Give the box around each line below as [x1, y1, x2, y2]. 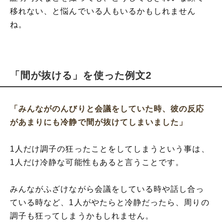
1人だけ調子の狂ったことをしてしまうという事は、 [10, 145, 210, 153]
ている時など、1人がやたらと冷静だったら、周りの [10, 198, 210, 207]
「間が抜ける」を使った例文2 [10, 70, 152, 81]
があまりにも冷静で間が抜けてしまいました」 [10, 118, 188, 126]
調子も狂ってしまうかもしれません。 [10, 212, 154, 220]
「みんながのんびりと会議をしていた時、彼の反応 [10, 105, 205, 113]
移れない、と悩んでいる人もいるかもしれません [10, 7, 196, 15]
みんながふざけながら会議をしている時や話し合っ [10, 185, 205, 193]
